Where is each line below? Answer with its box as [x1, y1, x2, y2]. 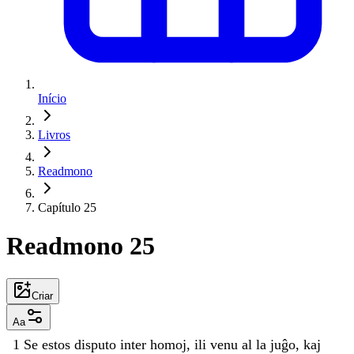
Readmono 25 [6, 232, 155, 261]
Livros [38, 128, 70, 141]
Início [38, 92, 66, 105]
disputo [74, 336, 120, 352]
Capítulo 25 [38, 201, 96, 214]
